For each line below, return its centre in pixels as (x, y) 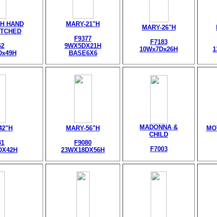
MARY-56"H (83, 128)
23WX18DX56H (83, 150)
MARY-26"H (159, 27)
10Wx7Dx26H (159, 49)
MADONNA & (159, 127)
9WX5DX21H (83, 46)
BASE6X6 (83, 53)
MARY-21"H (83, 24)
